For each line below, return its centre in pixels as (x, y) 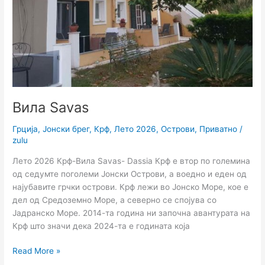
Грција (25, 129)
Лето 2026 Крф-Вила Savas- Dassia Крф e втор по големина (132, 161)
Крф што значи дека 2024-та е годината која (101, 226)
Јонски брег (66, 129)
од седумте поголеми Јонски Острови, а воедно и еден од (130, 174)
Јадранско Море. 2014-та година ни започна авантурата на (132, 213)
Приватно (219, 129)
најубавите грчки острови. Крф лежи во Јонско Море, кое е (131, 187)
